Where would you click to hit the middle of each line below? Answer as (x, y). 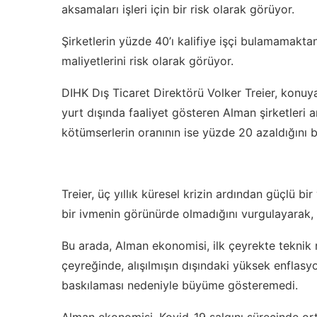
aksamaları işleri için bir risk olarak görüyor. (178, 10)
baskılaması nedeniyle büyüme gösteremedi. (180, 286)
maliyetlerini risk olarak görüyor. (148, 61)
